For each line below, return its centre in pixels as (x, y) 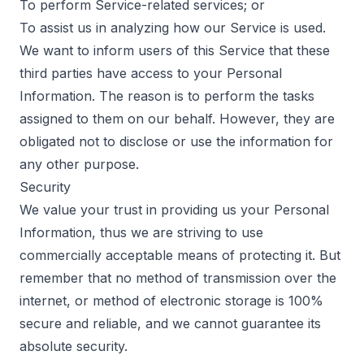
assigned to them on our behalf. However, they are (177, 119)
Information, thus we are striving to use (141, 232)
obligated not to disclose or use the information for (176, 141)
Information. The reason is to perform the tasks (167, 96)
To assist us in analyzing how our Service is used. (173, 28)
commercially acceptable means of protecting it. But (180, 255)
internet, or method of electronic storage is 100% (171, 301)
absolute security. (74, 346)
